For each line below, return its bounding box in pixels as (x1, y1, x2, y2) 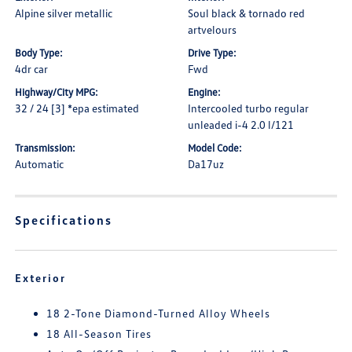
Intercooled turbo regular (188, 101, 309, 115)
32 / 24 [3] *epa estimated (15, 101, 140, 115)
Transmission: (15, 141, 76, 154)
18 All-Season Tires (46, 327, 152, 340)
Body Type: (15, 46, 64, 59)
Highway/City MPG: (15, 86, 99, 98)
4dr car (15, 62, 49, 75)
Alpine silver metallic (15, 6, 113, 20)
